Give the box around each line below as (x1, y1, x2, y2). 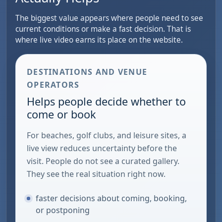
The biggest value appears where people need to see (15, 12, 203, 23)
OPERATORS (27, 79, 80, 91)
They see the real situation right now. (27, 168, 166, 180)
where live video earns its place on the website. (15, 34, 183, 45)
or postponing (36, 205, 90, 216)
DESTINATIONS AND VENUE (27, 66, 148, 78)
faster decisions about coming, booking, (36, 193, 187, 204)
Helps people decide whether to (27, 94, 186, 109)
